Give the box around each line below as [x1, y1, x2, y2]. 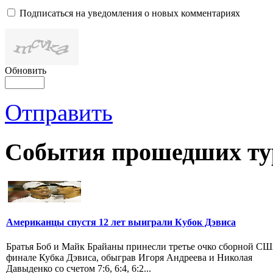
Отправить [5, 99, 113, 126]
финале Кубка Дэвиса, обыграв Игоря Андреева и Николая [6, 252, 252, 263]
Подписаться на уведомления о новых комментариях [19, 8, 240, 19]
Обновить [5, 65, 46, 76]
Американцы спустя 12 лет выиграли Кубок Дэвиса [6, 217, 236, 228]
